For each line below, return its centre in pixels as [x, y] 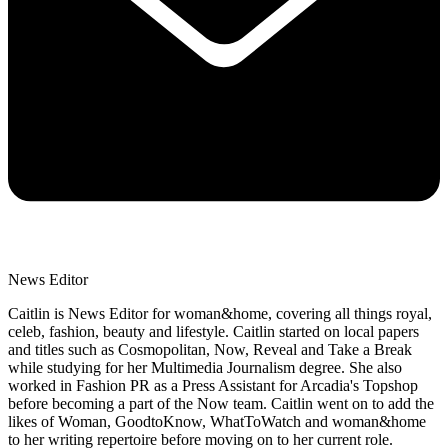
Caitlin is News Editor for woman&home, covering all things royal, [220, 313]
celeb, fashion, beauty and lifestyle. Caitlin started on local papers [213, 331]
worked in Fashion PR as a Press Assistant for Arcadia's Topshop [213, 385]
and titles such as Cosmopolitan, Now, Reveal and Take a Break [210, 349]
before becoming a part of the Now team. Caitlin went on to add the [221, 403]
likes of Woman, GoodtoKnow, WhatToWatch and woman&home [217, 421]
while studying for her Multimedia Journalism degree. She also [205, 367]
